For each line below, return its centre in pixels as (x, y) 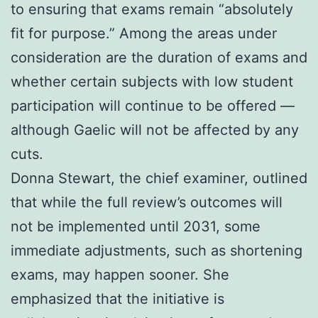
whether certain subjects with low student (152, 81)
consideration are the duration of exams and (159, 57)
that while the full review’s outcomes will (147, 202)
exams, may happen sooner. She (120, 274)
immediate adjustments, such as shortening (157, 250)
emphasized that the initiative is (117, 298)
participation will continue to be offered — (153, 105)
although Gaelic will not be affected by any (155, 130)
